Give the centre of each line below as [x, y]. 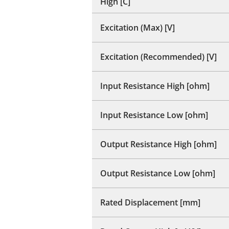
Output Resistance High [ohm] [158, 144]
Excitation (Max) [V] [138, 27]
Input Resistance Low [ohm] [154, 115]
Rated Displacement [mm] [150, 202]
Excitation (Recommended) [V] [158, 56]
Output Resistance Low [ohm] [158, 173]
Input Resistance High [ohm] [155, 86]
